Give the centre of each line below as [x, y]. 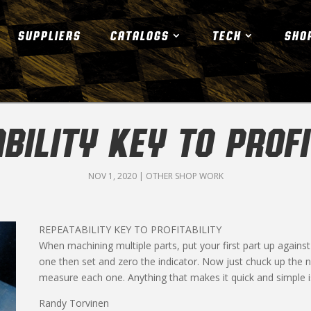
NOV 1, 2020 [112, 176]
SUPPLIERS [49, 35]
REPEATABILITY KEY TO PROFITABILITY [130, 229]
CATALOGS [139, 35]
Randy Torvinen [74, 303]
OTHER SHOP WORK [184, 176]
